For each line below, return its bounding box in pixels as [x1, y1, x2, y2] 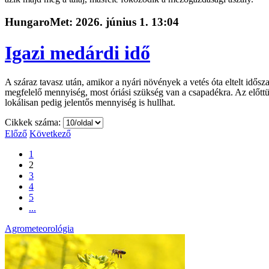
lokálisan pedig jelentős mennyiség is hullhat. [5, 97, 175, 107]
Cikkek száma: [5, 116, 63, 127]
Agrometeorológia [5, 223, 74, 234]
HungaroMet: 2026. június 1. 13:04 [5, 16, 179, 29]
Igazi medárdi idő [5, 41, 150, 64]
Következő [29, 128, 71, 139]
